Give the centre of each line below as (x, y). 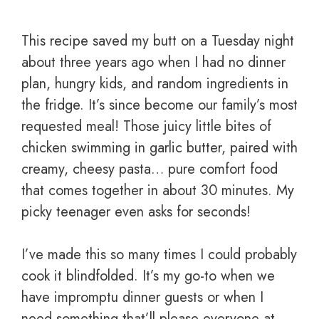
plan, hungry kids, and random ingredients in (155, 84)
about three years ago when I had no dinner (153, 63)
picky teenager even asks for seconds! (136, 212)
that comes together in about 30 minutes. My (158, 191)
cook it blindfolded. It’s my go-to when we (148, 276)
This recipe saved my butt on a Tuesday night (158, 41)
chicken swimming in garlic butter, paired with (159, 148)
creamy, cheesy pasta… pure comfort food (150, 169)
